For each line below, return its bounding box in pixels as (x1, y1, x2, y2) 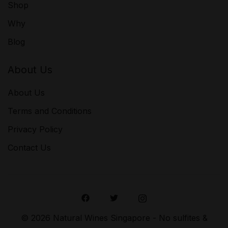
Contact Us (8, 142, 51, 153)
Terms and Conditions (8, 106, 92, 117)
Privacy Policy (8, 124, 63, 135)
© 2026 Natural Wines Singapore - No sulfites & (20, 213, 208, 223)
